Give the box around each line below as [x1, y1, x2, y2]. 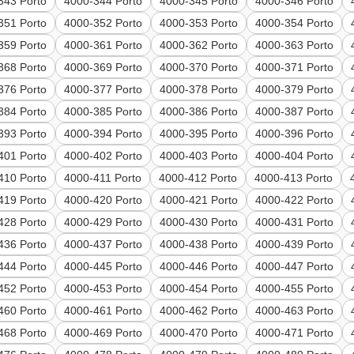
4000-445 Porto [64, 260, 143, 273]
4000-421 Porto [160, 194, 239, 207]
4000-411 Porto [64, 171, 142, 185]
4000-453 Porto [64, 282, 143, 296]
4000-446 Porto [160, 260, 239, 273]
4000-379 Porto [255, 83, 334, 96]
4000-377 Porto [64, 83, 143, 96]
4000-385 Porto [64, 105, 143, 119]
